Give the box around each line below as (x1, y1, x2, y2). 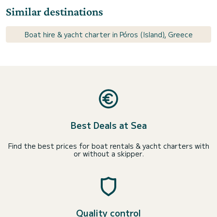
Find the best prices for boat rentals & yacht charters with (8, 141, 209, 151)
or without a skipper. (73, 149, 144, 158)
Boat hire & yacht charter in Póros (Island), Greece (24, 30, 193, 39)
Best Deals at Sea (70, 119, 147, 131)
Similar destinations (6, 5, 103, 18)
